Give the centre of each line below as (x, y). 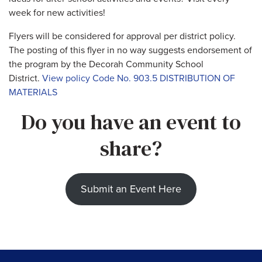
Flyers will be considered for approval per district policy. (122, 36)
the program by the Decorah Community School (106, 64)
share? (131, 148)
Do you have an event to (131, 122)
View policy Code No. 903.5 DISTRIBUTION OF (139, 78)
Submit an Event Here (131, 189)
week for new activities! (57, 13)
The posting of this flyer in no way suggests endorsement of (130, 50)
